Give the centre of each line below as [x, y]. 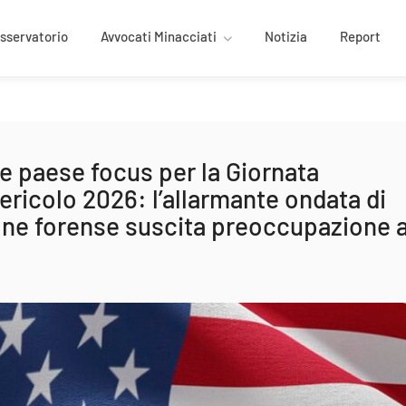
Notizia [286, 36]
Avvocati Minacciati [159, 36]
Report [360, 36]
